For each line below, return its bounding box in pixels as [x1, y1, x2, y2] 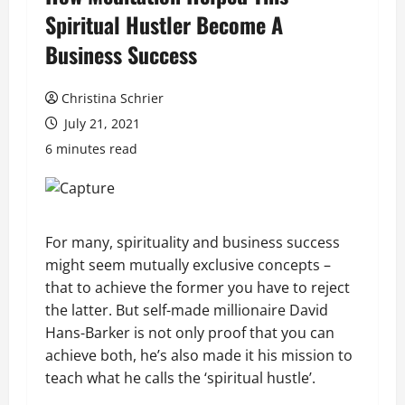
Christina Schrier [61, 89, 164, 107]
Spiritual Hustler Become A [45, 8, 283, 41]
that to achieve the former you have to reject [45, 278, 350, 297]
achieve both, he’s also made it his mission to [45, 345, 353, 365]
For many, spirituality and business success [45, 232, 340, 252]
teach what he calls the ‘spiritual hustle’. [45, 368, 316, 388]
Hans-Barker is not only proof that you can [45, 323, 334, 343]
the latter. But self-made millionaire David [45, 300, 328, 320]
